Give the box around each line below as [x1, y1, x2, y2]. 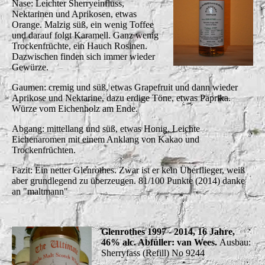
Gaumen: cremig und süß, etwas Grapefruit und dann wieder [12, 82, 238, 92]
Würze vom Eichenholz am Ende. [12, 103, 140, 114]
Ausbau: [219, 237, 251, 247]
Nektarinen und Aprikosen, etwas [12, 8, 137, 19]
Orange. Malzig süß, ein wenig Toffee [12, 19, 154, 30]
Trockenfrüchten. [12, 144, 78, 155]
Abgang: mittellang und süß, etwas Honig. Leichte [12, 123, 200, 134]
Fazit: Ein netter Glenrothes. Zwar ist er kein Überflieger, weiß [12, 164, 245, 175]
